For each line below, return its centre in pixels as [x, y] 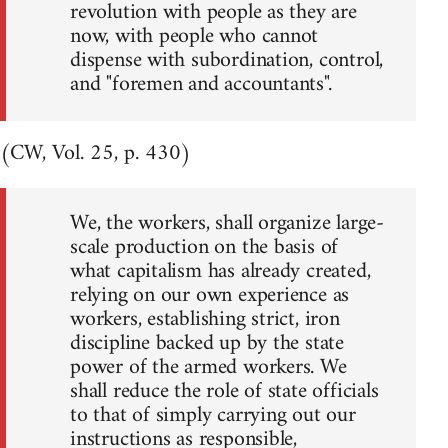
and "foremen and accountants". [201, 85]
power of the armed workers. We [208, 367]
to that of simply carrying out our [213, 415]
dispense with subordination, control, [227, 61]
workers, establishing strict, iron [205, 319]
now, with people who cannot [194, 37]
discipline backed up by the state [207, 343]
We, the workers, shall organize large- [227, 223]
